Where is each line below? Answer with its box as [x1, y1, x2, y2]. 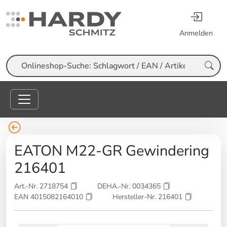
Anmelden [179, 28, 213, 39]
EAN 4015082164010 [14, 192, 85, 202]
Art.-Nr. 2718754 [14, 181, 70, 192]
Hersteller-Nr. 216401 [112, 192, 184, 202]
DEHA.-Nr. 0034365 [97, 181, 163, 192]
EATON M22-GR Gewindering [14, 141, 209, 161]
